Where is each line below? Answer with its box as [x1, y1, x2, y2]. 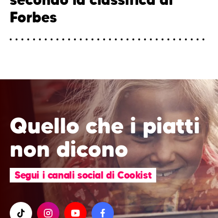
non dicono [10, 135, 128, 163]
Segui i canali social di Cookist [15, 169, 152, 182]
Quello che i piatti [10, 111, 200, 140]
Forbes [10, 8, 57, 26]
